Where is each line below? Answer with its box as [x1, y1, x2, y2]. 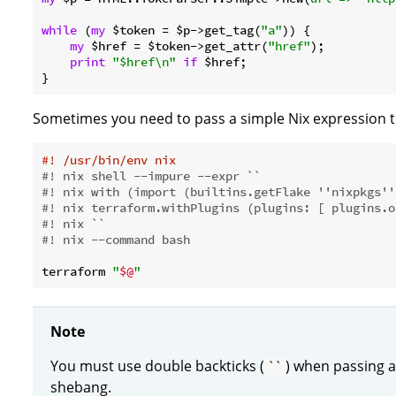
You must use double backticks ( [50, 355, 264, 376]
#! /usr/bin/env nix [42, 152, 176, 169]
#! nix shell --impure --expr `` [42, 168, 261, 185]
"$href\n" [112, 54, 176, 71]
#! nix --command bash [42, 232, 190, 248]
